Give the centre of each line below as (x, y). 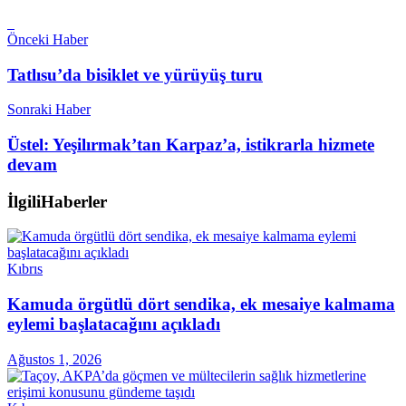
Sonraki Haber (49, 110)
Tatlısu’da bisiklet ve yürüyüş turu (135, 74)
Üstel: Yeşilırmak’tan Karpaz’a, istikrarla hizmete (191, 145)
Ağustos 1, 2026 (54, 359)
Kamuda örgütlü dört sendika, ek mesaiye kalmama (201, 304)
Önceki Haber (48, 39)
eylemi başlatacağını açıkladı (114, 324)
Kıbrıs (25, 269)
